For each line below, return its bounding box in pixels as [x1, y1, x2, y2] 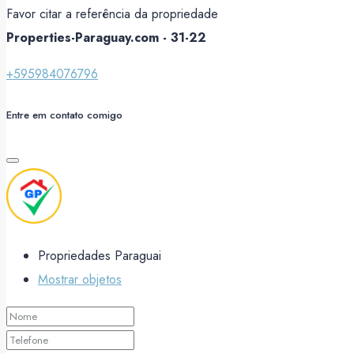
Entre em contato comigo [6, 107, 122, 123]
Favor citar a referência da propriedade [6, 4, 218, 23]
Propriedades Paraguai [38, 247, 161, 265]
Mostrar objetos [38, 270, 122, 289]
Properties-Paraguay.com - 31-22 [6, 28, 206, 47]
